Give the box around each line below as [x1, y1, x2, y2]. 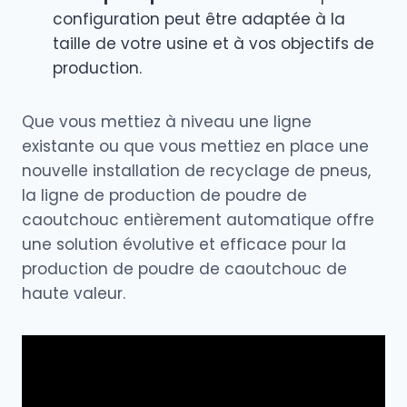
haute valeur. [22, 282, 125, 304]
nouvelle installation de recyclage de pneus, [22, 159, 371, 182]
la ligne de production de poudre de [22, 184, 307, 206]
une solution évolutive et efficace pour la [22, 233, 346, 255]
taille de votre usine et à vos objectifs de [53, 32, 374, 55]
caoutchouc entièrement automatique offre [22, 208, 374, 231]
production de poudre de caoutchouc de [22, 257, 347, 280]
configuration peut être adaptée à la [53, 7, 345, 30]
